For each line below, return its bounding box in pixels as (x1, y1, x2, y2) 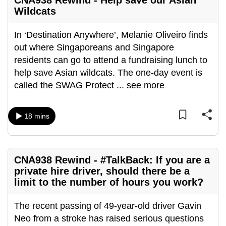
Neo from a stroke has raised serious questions (14, 213, 204, 223)
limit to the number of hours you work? (14, 177, 203, 188)
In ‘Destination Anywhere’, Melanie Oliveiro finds (14, 30, 208, 40)
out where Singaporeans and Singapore (14, 42, 174, 52)
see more (127, 80, 164, 90)
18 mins (24, 112, 49, 120)
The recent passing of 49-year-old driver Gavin (14, 201, 201, 211)
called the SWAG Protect (14, 80, 117, 90)
